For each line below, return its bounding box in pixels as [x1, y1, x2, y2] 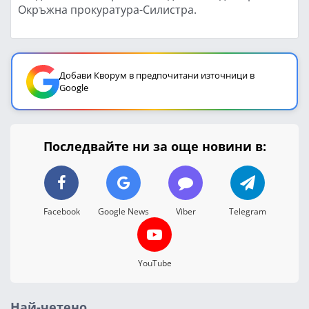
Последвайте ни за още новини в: [43, 138, 266, 154]
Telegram [229, 206, 266, 217]
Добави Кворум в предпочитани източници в [59, 69, 255, 81]
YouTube [137, 257, 172, 268]
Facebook [43, 206, 80, 217]
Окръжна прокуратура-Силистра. [18, 2, 197, 17]
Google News [98, 206, 149, 217]
